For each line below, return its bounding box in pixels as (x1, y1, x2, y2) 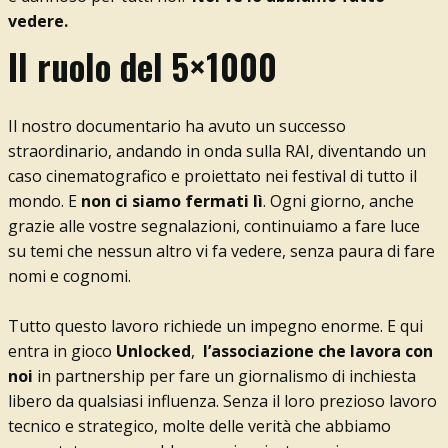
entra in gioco (7, 339, 116, 362)
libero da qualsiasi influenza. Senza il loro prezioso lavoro (7, 389, 437, 412)
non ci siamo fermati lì (80, 189, 263, 212)
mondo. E (7, 189, 81, 212)
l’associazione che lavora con (202, 339, 433, 362)
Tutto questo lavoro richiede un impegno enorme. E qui (7, 314, 423, 337)
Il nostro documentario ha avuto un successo (7, 114, 346, 137)
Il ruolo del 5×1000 (7, 39, 277, 92)
